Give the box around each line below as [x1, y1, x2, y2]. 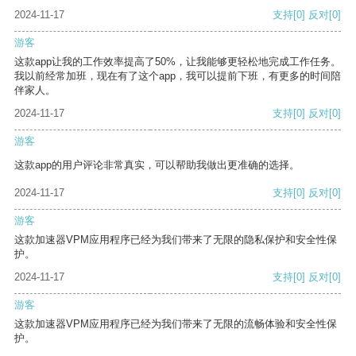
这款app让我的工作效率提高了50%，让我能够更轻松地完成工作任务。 [14, 56, 341, 68]
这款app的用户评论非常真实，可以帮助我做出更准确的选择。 [14, 159, 300, 172]
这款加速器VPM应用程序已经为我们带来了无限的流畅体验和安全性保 [14, 318, 337, 331]
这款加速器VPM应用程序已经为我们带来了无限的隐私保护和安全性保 [14, 234, 337, 246]
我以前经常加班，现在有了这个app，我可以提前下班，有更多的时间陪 [14, 70, 341, 83]
